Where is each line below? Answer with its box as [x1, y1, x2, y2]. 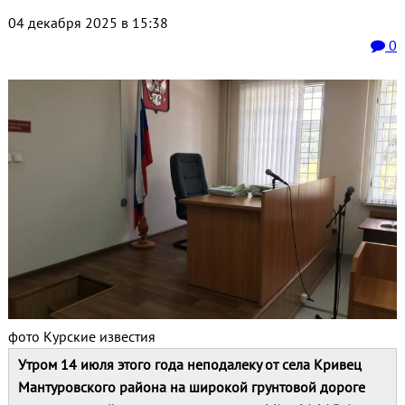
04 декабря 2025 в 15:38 [7, 14, 168, 33]
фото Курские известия [7, 326, 155, 345]
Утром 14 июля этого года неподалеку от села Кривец [17, 354, 362, 373]
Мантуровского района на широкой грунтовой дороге [17, 377, 365, 396]
